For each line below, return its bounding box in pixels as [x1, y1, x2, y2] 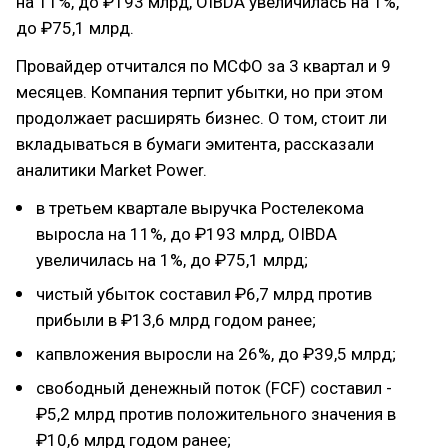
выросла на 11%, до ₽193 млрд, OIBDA [36, 224, 337, 245]
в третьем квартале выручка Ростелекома [36, 198, 364, 219]
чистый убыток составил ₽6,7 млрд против [36, 284, 372, 305]
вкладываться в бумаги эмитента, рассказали [16, 134, 374, 155]
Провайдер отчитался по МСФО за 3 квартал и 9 [16, 56, 391, 77]
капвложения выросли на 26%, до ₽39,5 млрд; [36, 344, 396, 365]
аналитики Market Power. [16, 160, 207, 181]
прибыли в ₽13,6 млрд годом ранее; [36, 310, 316, 331]
